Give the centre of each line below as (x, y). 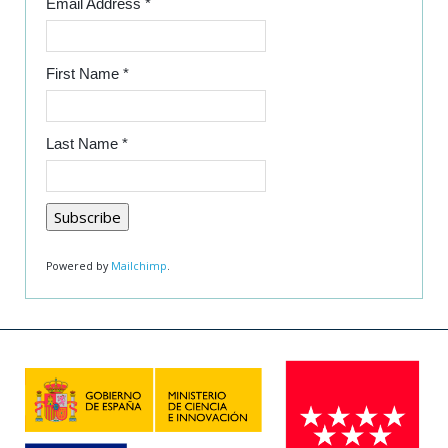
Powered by (78, 265)
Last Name (84, 143)
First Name (84, 73)
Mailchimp (139, 265)
